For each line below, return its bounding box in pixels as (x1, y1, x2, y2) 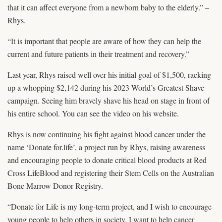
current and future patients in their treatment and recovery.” (7, 49, 189, 59)
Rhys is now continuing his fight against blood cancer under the (7, 129, 206, 140)
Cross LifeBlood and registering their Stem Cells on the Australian (7, 167, 214, 178)
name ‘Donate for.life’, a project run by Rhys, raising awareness (7, 142, 205, 153)
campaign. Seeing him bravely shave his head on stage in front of (7, 95, 210, 106)
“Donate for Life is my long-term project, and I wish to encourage (7, 201, 212, 212)
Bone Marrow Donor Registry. (7, 180, 103, 191)
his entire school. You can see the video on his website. (7, 108, 179, 119)
